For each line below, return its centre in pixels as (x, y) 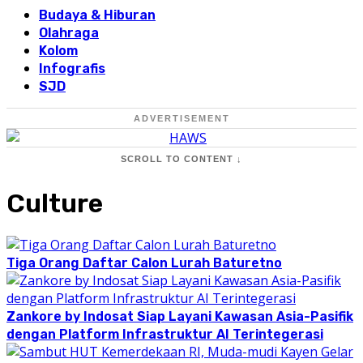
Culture (55, 203)
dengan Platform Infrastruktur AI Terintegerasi (165, 335)
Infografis (72, 69)
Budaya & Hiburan (97, 15)
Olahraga (69, 33)
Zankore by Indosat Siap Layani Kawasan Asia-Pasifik (180, 317)
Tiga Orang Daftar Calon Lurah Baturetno (144, 263)
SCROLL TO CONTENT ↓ (181, 159)
